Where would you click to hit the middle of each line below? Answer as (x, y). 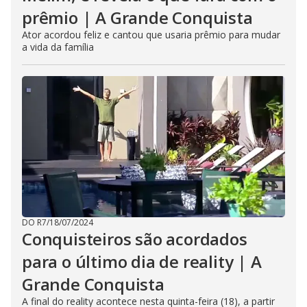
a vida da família (58, 47)
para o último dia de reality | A (142, 261)
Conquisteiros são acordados (135, 239)
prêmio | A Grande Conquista (137, 17)
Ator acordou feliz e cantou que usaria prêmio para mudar (151, 35)
